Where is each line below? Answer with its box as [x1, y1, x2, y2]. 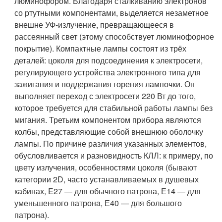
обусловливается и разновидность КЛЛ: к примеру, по [14, 149, 214, 161]
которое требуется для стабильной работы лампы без [14, 102, 213, 113]
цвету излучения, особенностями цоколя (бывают [14, 161, 197, 173]
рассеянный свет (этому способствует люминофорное [14, 30, 215, 42]
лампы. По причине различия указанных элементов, [14, 137, 207, 149]
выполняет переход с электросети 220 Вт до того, [14, 90, 196, 102]
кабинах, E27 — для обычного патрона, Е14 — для [14, 185, 201, 197]
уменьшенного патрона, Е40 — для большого [14, 197, 182, 209]
